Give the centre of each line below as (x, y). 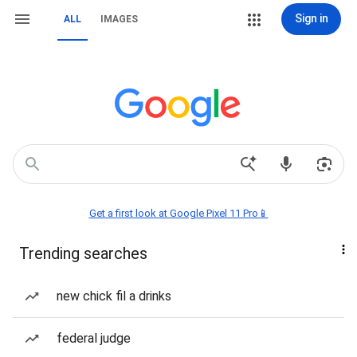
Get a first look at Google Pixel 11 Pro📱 (178, 213)
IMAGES (119, 19)
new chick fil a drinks (114, 296)
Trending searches (83, 253)
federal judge (94, 338)
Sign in (311, 18)
